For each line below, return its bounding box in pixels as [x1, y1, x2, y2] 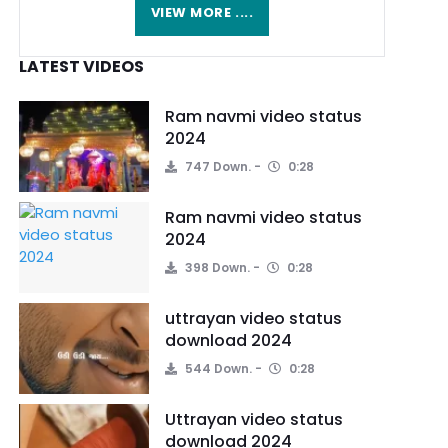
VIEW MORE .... [150, 3, 254, 22]
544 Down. [182, 360, 252, 377]
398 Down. [182, 259, 250, 276]
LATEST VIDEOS [19, 55, 144, 78]
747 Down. [182, 158, 251, 175]
